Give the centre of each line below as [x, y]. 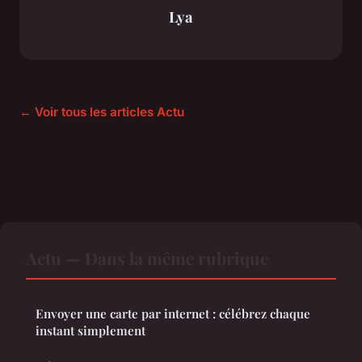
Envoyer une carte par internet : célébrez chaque [173, 314]
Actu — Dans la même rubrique [147, 258]
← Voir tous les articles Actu [102, 112]
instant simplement [90, 331]
